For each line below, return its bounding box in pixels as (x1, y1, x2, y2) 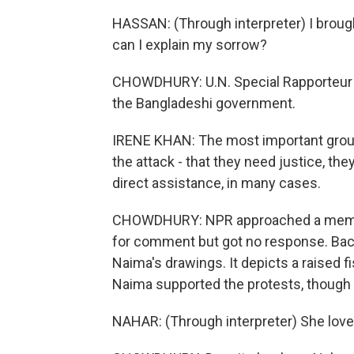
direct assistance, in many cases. (112, 175, 321, 191)
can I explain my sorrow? (112, 36, 267, 53)
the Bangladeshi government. (112, 95, 296, 111)
